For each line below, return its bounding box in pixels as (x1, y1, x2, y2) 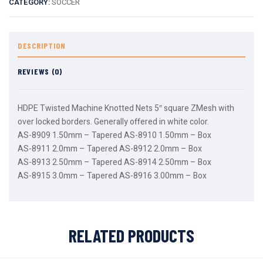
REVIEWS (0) (18, 66, 62, 76)
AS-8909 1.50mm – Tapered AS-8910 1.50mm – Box (18, 129, 211, 141)
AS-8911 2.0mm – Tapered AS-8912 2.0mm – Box (18, 143, 202, 155)
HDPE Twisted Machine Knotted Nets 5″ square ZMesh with (18, 102, 234, 114)
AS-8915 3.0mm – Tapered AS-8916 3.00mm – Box (18, 170, 207, 182)
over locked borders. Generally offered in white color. (18, 116, 209, 128)
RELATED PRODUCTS (69, 224, 194, 246)
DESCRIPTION (18, 41, 66, 50)
